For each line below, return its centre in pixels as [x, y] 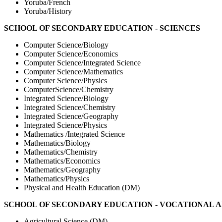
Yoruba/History [48, 11]
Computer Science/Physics [65, 80]
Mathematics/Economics [62, 161]
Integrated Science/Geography [71, 116]
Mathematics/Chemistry [61, 152]
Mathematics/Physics [56, 178]
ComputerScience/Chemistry [69, 89]
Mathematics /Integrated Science [74, 134]
